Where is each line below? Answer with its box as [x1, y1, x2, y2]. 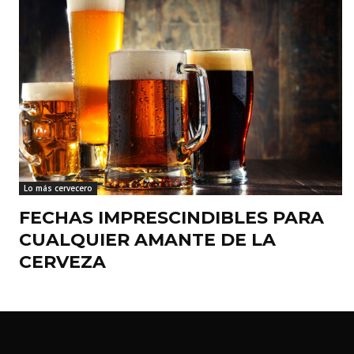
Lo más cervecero [24, 183, 92, 194]
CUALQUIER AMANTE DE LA [19, 229, 276, 251]
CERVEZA [19, 251, 106, 273]
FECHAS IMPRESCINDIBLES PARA [19, 207, 324, 229]
